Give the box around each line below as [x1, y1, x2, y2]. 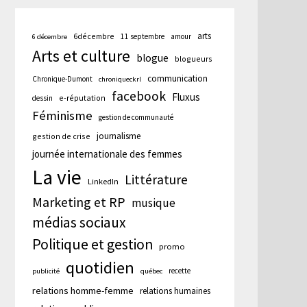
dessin [32, 93, 53, 103]
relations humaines [140, 284, 211, 296]
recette [169, 265, 191, 275]
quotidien [66, 256, 135, 278]
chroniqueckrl [99, 74, 142, 84]
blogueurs [175, 53, 213, 64]
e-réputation [59, 92, 106, 103]
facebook [112, 87, 167, 104]
